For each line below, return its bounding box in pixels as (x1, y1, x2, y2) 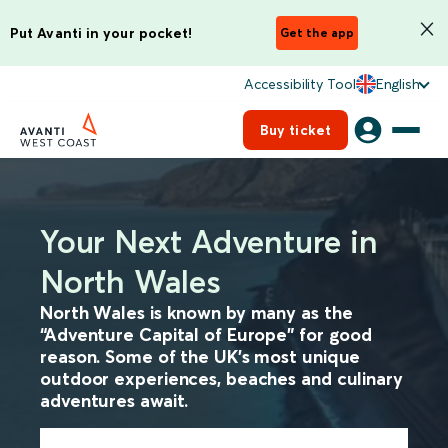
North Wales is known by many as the (40, 301, 353, 324)
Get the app (280, 25, 354, 40)
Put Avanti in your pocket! (10, 23, 193, 42)
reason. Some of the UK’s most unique (40, 345, 361, 368)
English (375, 75, 420, 93)
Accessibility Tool (244, 75, 356, 93)
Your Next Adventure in (40, 222, 378, 261)
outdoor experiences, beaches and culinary (40, 367, 403, 390)
